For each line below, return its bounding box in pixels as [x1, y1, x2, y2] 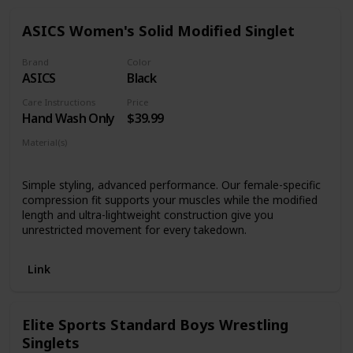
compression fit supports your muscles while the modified [21, 192, 318, 208]
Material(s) [21, 136, 67, 149]
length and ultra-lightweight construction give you [21, 207, 273, 223]
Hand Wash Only [21, 110, 115, 128]
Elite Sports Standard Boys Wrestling [21, 314, 288, 334]
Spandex [65, 151, 113, 168]
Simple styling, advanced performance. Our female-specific [21, 177, 321, 193]
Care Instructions [21, 96, 95, 109]
